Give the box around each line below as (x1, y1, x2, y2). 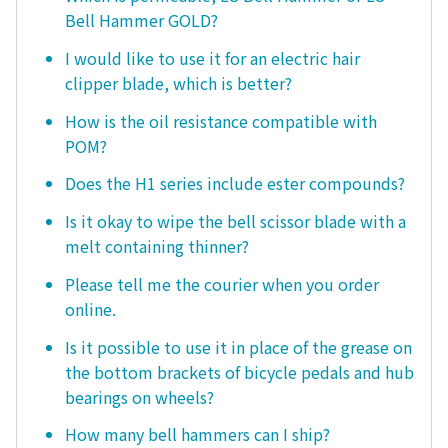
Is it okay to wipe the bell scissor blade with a (65, 209, 406, 234)
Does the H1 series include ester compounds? (65, 171, 405, 196)
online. (65, 296, 116, 321)
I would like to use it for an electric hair (65, 45, 360, 70)
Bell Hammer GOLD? (65, 7, 218, 32)
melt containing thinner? (65, 234, 249, 259)
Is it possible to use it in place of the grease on (65, 334, 412, 359)
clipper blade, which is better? (65, 70, 292, 95)
